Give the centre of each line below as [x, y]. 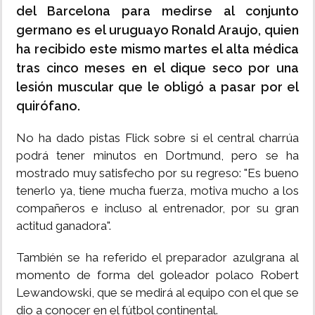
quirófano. [48, 106]
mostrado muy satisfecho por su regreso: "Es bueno [157, 173]
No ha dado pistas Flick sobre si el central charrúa [157, 138]
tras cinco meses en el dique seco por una [157, 68]
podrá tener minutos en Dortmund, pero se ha [157, 156]
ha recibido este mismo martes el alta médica [157, 49]
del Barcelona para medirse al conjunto [157, 11]
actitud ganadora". [64, 226]
